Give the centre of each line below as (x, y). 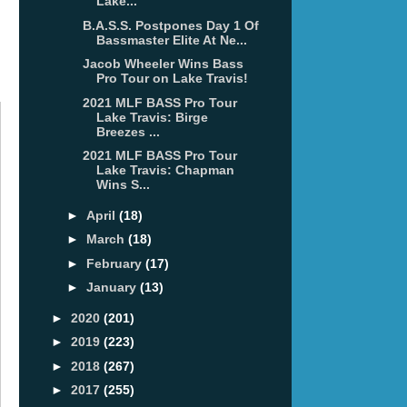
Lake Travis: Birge (152, 117)
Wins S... (123, 185)
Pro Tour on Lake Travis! (172, 79)
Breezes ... (128, 131)
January (113, 288)
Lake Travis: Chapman (165, 170)
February (115, 263)
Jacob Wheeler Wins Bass (163, 64)
